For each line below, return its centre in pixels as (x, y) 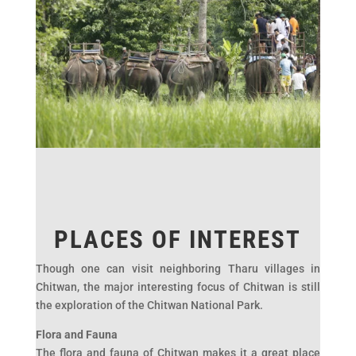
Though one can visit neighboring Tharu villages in (178, 268)
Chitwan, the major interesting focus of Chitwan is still (178, 286)
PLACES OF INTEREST (178, 239)
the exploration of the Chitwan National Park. (149, 305)
